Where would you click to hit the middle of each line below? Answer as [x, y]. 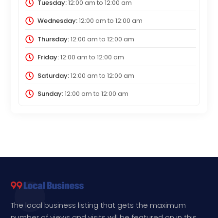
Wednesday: [57, 21]
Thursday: [53, 39]
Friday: [48, 57]
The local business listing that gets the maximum [99, 205]
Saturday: [53, 75]
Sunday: [50, 94]
